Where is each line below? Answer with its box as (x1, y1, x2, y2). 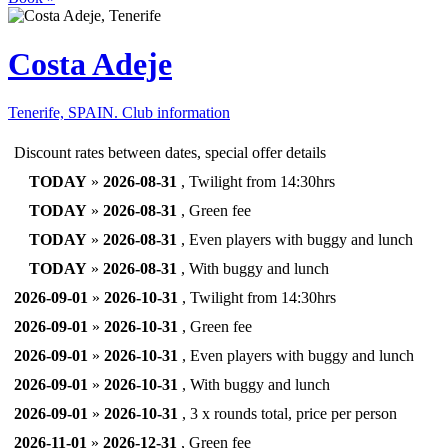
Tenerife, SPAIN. (8, 104, 122, 122)
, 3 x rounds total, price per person (178, 405, 397, 423)
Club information (122, 104, 230, 122)
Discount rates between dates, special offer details (14, 144, 326, 162)
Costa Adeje (8, 45, 172, 82)
